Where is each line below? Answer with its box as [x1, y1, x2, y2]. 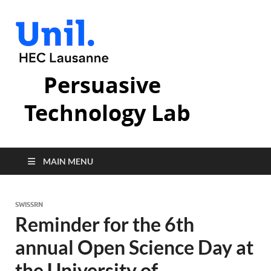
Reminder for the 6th [15, 212, 194, 236]
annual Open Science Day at [15, 235, 253, 259]
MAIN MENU [43, 156, 93, 166]
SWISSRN [15, 200, 43, 209]
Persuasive [44, 70, 161, 100]
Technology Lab [24, 98, 191, 128]
